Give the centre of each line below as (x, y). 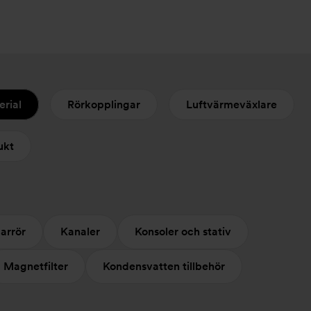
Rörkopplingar (104, 104)
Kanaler (80, 232)
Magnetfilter (36, 266)
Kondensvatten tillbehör (164, 266)
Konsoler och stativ (183, 232)
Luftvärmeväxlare (232, 104)
